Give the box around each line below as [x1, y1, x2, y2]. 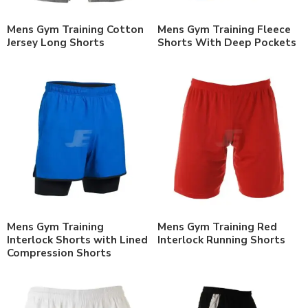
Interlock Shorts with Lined [7, 232, 148, 247]
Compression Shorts [7, 245, 111, 260]
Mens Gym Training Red [157, 219, 277, 234]
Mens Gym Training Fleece [157, 22, 291, 36]
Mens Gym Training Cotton [7, 22, 144, 36]
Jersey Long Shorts [7, 35, 104, 49]
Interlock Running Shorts [157, 232, 285, 247]
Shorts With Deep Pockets [157, 35, 296, 49]
